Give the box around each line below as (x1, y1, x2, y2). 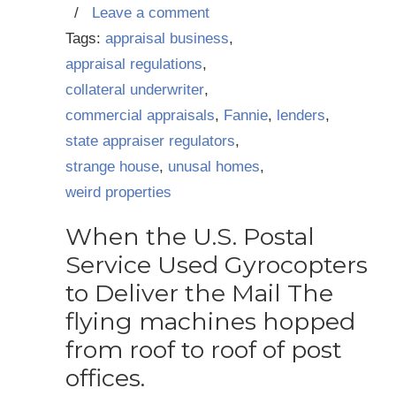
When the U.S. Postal (65, 222, 315, 251)
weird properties (65, 184, 171, 201)
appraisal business (105, 30, 229, 47)
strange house (65, 158, 159, 175)
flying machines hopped (65, 307, 355, 336)
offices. (65, 363, 145, 392)
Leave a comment (92, 4, 209, 21)
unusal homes (168, 158, 260, 175)
